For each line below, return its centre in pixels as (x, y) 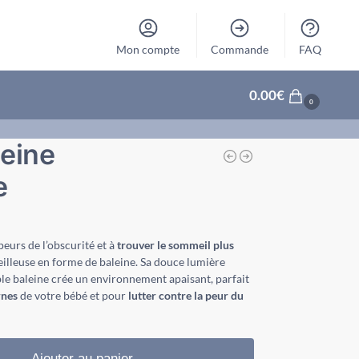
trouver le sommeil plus (175, 245)
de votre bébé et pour (73, 296)
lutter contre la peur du (186, 296)
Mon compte (148, 49)
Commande (239, 49)
